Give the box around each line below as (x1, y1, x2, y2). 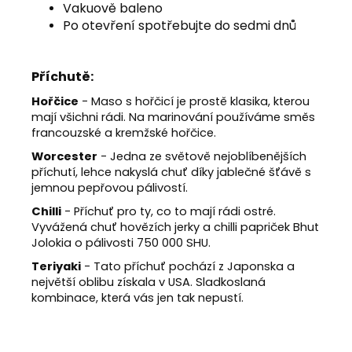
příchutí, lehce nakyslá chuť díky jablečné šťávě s (31, 163, 311, 180)
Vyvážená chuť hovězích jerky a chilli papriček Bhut (31, 218, 319, 235)
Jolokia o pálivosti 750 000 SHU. (31, 234, 211, 251)
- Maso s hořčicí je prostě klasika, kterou (79, 93, 310, 109)
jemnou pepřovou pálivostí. (31, 179, 188, 196)
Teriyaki (31, 258, 81, 274)
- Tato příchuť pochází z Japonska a (81, 258, 295, 274)
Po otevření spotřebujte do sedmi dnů (63, 16, 296, 35)
